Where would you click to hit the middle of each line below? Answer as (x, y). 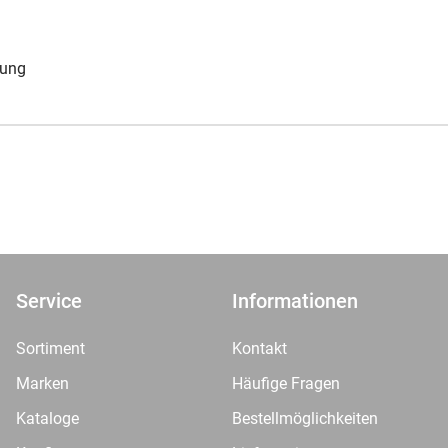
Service (49, 301)
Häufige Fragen (286, 383)
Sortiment (50, 348)
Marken (42, 383)
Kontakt (259, 348)
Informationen (295, 301)
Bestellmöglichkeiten (305, 418)
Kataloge (47, 418)
